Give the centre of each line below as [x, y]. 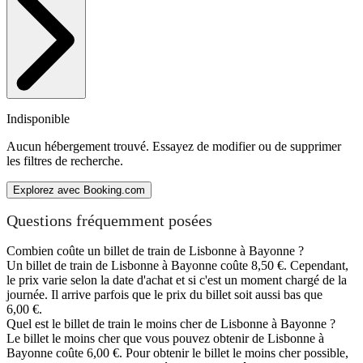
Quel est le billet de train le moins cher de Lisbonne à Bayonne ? [171, 323]
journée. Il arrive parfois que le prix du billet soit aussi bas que [164, 294]
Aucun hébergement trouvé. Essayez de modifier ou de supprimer [174, 146]
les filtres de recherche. [65, 160]
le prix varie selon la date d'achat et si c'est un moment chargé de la [177, 280]
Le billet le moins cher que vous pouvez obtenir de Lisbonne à [165, 338]
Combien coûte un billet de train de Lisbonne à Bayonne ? [155, 250]
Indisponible [38, 118]
